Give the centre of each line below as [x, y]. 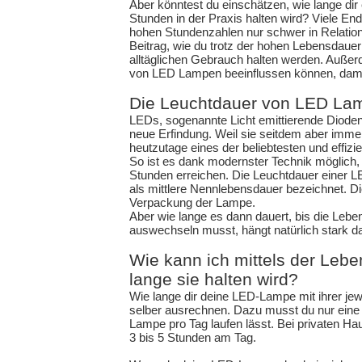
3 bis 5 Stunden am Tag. [193, 337]
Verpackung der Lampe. [193, 202]
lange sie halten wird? [214, 279]
